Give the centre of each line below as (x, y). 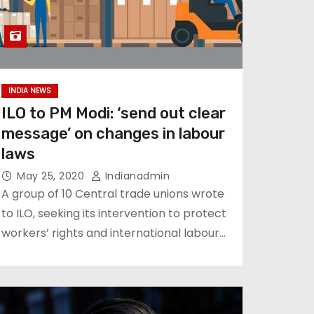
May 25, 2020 (52, 176)
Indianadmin (136, 176)
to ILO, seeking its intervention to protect (114, 213)
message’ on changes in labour (113, 134)
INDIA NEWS (30, 91)
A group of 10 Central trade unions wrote (113, 194)
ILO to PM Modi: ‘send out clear (114, 113)
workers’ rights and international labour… (114, 233)
